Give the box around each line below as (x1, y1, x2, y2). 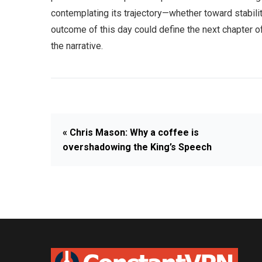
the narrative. (51, 40, 103, 51)
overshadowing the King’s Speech (63, 142, 212, 153)
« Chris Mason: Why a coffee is (63, 127, 199, 138)
